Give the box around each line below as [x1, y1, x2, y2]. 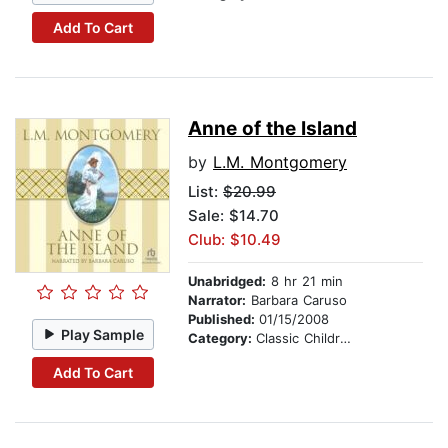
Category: [188, 330, 256, 347]
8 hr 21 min [266, 273, 343, 290]
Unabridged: [188, 273, 266, 290]
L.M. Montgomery [213, 152, 347, 173]
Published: [188, 311, 259, 328]
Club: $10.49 [188, 230, 281, 250]
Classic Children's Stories [256, 330, 340, 347]
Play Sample [61, 325, 145, 343]
